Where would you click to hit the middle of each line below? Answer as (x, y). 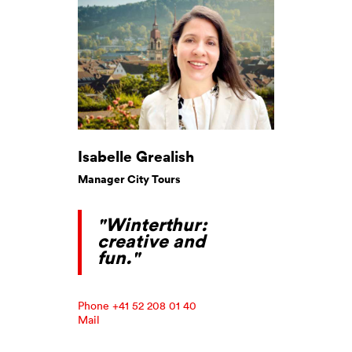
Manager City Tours (129, 179)
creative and (151, 240)
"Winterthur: (152, 224)
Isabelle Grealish (136, 156)
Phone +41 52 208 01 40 (137, 305)
